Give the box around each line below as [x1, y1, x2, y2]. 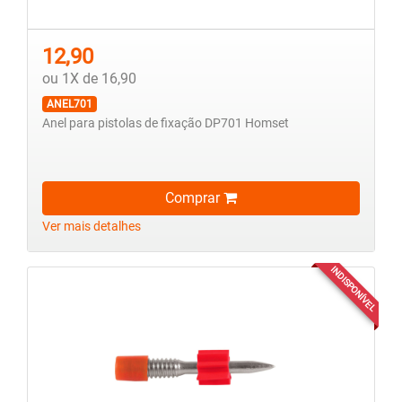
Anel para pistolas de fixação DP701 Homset [42, 116, 289, 132]
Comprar [165, 189, 223, 207]
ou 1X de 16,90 [42, 70, 136, 88]
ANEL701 [46, 98, 92, 111]
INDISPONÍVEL [328, 264, 378, 314]
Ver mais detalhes [42, 219, 141, 235]
